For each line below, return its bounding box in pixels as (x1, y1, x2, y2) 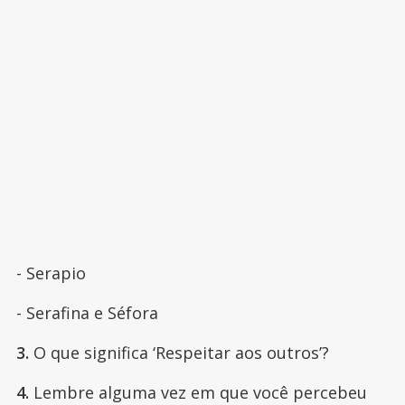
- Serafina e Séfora (15, 302, 163, 325)
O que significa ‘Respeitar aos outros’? (28, 342, 334, 364)
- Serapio (15, 262, 86, 285)
